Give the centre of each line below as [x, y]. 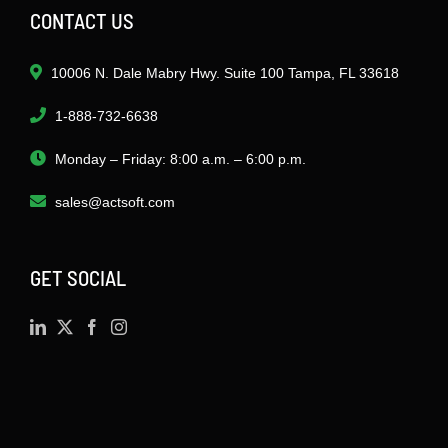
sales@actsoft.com [115, 201]
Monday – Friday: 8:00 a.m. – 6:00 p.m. [180, 158]
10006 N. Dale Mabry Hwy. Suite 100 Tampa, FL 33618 [225, 72]
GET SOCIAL [78, 277]
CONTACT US [82, 20]
